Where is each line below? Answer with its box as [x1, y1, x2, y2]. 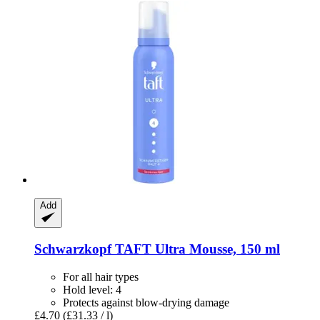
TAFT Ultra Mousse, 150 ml [111, 241, 280, 256]
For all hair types [63, 270, 139, 283]
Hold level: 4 [63, 283, 121, 296]
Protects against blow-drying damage [63, 296, 229, 309]
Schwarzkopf [34, 241, 111, 256]
